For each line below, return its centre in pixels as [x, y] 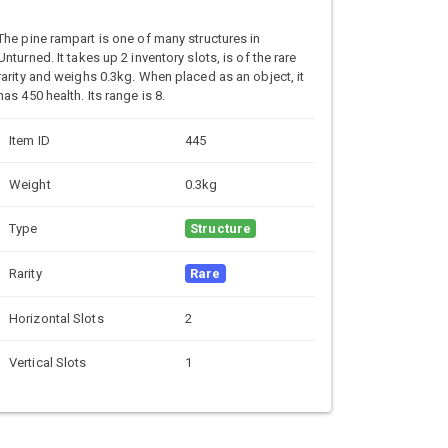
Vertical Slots [48, 362]
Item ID [29, 140]
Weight [30, 184]
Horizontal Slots [56, 318]
